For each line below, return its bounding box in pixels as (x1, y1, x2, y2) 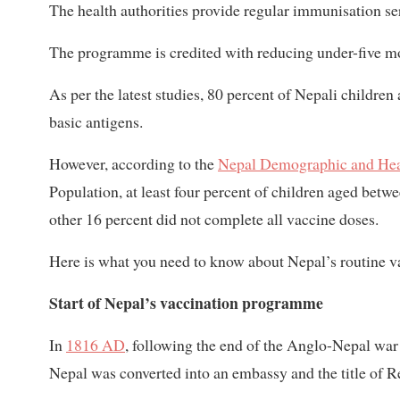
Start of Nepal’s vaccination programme (49, 291, 323, 315)
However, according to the (49, 153, 218, 175)
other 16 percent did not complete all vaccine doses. (49, 208, 379, 230)
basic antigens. (49, 111, 143, 133)
